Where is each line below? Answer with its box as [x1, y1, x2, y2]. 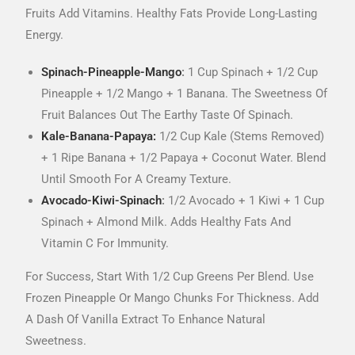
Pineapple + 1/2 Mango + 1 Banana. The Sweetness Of [41, 86, 328, 101]
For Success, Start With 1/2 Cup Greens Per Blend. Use [25, 269, 315, 284]
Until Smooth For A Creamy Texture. [41, 171, 232, 186]
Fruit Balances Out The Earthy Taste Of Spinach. [41, 107, 294, 122]
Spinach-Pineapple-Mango [41, 64, 182, 79]
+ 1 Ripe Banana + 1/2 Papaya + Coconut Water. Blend [41, 150, 326, 165]
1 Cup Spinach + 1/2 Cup [185, 64, 319, 79]
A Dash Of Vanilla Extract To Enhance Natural [25, 311, 266, 326]
